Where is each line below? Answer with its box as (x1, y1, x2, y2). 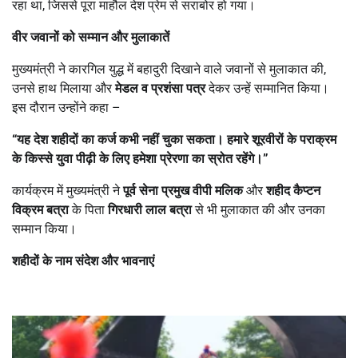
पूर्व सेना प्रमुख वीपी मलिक (123, 182, 243, 198)
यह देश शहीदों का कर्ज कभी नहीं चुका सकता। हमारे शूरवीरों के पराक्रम (17, 131, 336, 147)
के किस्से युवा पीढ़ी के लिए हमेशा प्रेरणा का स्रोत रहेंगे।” (12, 150, 268, 166)
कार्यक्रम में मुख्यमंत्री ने (12, 182, 123, 198)
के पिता (69, 201, 108, 217)
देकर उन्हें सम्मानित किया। (205, 80, 329, 96)
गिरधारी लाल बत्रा (108, 201, 192, 217)
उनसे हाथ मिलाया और (12, 80, 115, 96)
